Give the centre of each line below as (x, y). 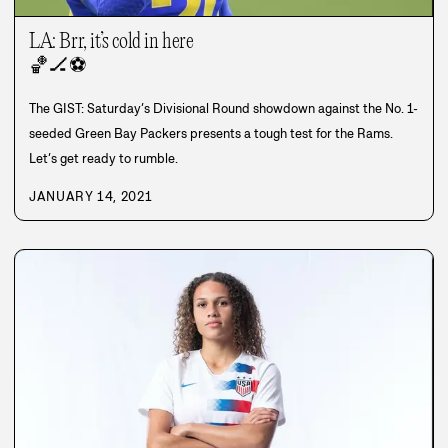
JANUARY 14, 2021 (91, 196)
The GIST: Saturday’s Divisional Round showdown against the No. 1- (223, 108)
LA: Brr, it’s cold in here (111, 41)
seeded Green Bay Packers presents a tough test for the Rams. (211, 133)
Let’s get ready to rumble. (103, 158)
